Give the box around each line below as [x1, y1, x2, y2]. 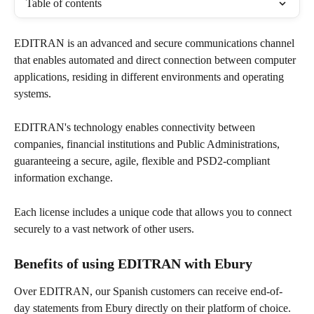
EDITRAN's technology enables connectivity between [14, 121, 258, 134]
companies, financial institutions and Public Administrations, [14, 138, 282, 151]
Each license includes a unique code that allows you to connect [14, 205, 294, 218]
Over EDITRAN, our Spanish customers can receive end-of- [14, 285, 282, 298]
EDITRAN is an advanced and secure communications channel [14, 37, 297, 49]
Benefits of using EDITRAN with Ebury [14, 256, 252, 272]
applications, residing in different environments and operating [14, 71, 287, 83]
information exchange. [14, 172, 113, 184]
